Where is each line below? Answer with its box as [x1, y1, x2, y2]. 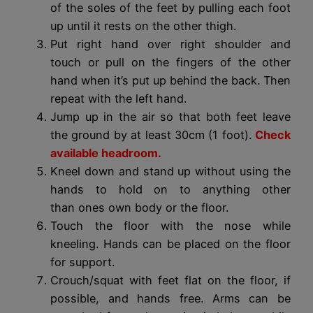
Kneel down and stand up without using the [50, 164, 291, 178]
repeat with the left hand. [50, 92, 187, 105]
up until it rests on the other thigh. [50, 19, 236, 33]
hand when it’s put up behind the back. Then [50, 73, 291, 87]
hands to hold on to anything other [50, 182, 291, 196]
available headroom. [50, 146, 161, 160]
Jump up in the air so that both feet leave [50, 110, 291, 124]
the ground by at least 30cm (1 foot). [50, 128, 255, 142]
